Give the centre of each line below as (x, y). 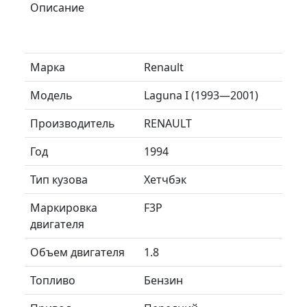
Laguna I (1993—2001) (201, 95)
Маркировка (64, 207)
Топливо (53, 280)
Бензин (163, 280)
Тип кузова (59, 179)
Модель (51, 95)
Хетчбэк (165, 179)
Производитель (73, 123)
